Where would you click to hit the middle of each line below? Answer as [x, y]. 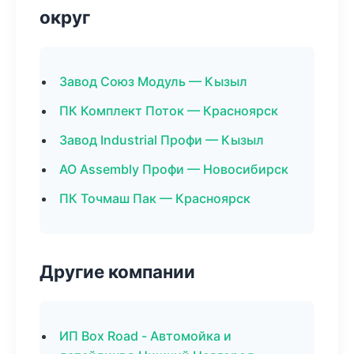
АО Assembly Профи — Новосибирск [174, 169]
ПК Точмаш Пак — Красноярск [155, 198]
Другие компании [117, 271]
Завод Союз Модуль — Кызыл [153, 81]
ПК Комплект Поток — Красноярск [169, 111]
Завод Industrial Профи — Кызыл [162, 140]
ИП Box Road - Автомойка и [145, 336]
